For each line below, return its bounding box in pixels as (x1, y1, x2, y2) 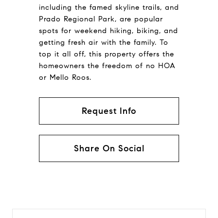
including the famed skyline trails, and (39, 2, 179, 12)
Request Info (82, 105, 136, 116)
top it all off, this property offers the (39, 49, 174, 58)
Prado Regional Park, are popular (39, 14, 163, 23)
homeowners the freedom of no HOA (39, 61, 176, 70)
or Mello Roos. (39, 73, 91, 82)
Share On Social (73, 143, 145, 154)
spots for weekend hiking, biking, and (39, 26, 178, 35)
